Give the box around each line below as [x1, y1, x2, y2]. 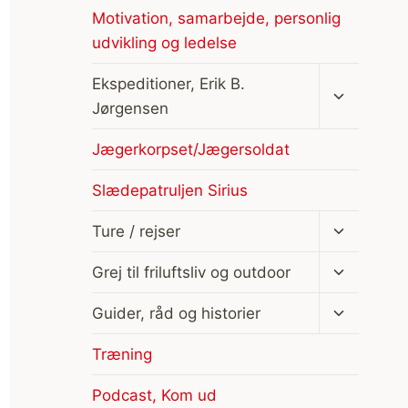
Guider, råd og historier [91, 303, 260, 322]
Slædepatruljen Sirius [91, 180, 248, 199]
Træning [91, 344, 152, 363]
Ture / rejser [91, 221, 180, 240]
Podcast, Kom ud [91, 385, 217, 404]
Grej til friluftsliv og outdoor [91, 262, 291, 281]
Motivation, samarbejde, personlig [91, 8, 341, 27]
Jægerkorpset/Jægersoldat [91, 139, 290, 158]
